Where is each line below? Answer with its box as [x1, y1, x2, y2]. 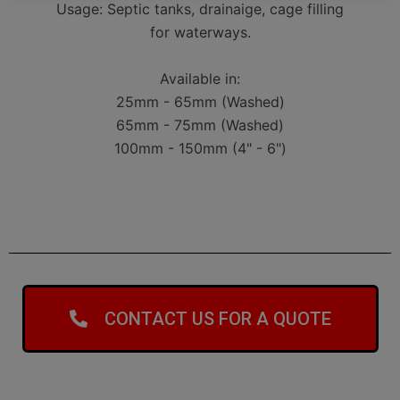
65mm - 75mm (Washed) [116, 115, 284, 134]
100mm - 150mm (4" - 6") [113, 138, 287, 157]
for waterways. [149, 22, 251, 41]
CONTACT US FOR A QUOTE [104, 307, 331, 329]
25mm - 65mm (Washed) [115, 92, 285, 111]
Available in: [160, 69, 240, 87]
